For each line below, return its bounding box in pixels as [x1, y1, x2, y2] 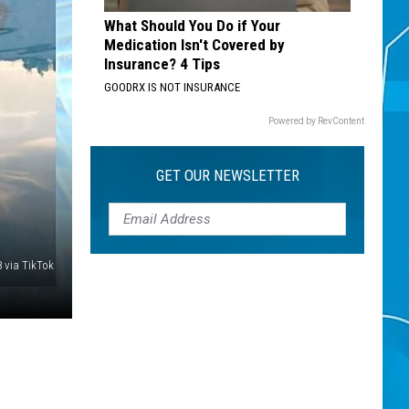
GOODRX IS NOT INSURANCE [104, 80, 240, 94]
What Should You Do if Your [104, 16, 280, 35]
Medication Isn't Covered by [104, 36, 285, 54]
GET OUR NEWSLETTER [155, 166, 299, 184]
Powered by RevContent [268, 116, 364, 126]
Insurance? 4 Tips [104, 55, 220, 73]
